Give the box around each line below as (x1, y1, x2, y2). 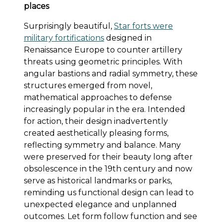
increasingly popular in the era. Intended (24, 104, 185, 114)
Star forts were (114, 21, 173, 31)
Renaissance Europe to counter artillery (24, 45, 182, 55)
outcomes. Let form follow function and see (24, 211, 197, 221)
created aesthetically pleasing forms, (24, 128, 168, 138)
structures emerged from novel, (24, 80, 152, 90)
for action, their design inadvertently (24, 116, 168, 126)
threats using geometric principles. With (24, 56, 182, 66)
